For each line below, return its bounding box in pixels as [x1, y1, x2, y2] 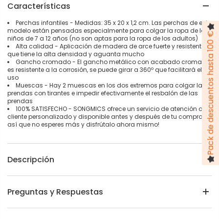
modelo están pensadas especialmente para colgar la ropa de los [7, 26, 208, 35]
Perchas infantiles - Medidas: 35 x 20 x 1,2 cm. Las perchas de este [16, 18, 211, 27]
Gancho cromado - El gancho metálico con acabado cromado [16, 57, 210, 66]
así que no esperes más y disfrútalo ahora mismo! [7, 120, 159, 129]
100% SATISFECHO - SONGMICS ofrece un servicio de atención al [16, 104, 204, 113]
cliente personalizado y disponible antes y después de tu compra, [7, 112, 204, 121]
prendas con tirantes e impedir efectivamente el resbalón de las [7, 88, 198, 97]
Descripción [7, 153, 54, 165]
